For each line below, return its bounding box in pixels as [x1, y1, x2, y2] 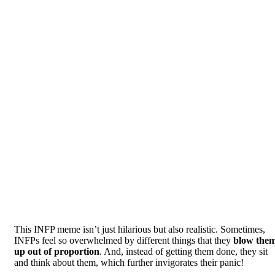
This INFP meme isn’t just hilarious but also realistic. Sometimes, [14, 223, 265, 234]
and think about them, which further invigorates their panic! [14, 257, 244, 268]
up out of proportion [14, 246, 99, 257]
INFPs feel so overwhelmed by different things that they [14, 234, 233, 246]
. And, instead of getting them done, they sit [99, 246, 268, 257]
